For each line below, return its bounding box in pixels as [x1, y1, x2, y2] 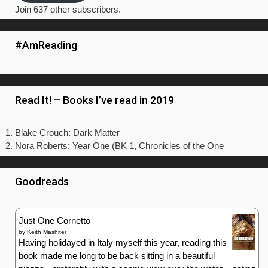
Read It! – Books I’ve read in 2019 [15, 94, 174, 106]
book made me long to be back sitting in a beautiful [19, 251, 215, 261]
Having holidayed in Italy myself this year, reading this [19, 237, 227, 248]
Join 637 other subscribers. [15, 4, 121, 14]
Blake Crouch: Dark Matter [15, 127, 120, 138]
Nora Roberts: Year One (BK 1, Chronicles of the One [15, 141, 224, 151]
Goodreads [15, 175, 69, 188]
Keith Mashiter [27, 229, 66, 235]
